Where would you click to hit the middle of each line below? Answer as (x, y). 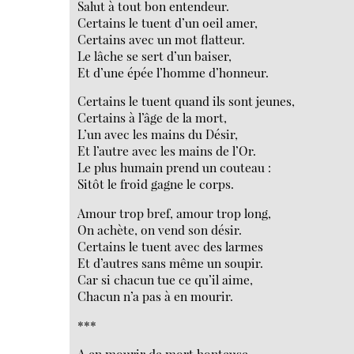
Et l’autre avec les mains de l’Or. (167, 151)
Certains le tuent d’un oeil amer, (168, 22)
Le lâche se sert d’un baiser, (155, 55)
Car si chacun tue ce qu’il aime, (166, 279)
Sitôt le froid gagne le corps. (156, 184)
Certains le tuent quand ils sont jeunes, (186, 101)
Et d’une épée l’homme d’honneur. (173, 72)
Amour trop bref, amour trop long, (175, 213)
